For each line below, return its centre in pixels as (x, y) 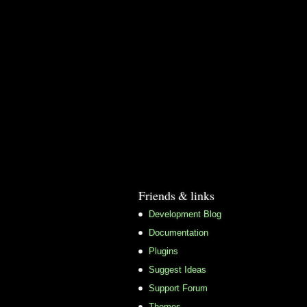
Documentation (179, 232)
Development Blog (185, 214)
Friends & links (176, 195)
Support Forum (178, 288)
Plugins (163, 251)
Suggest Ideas (177, 269)
